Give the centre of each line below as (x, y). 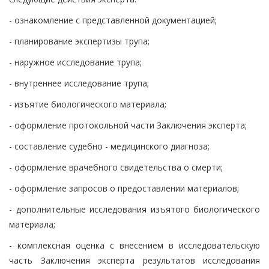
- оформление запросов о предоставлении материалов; (124, 188)
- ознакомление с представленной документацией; (113, 20)
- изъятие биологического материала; (88, 104)
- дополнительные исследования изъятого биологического (134, 209)
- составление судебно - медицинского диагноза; (109, 146)
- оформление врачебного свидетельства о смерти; (116, 167)
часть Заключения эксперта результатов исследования (134, 260)
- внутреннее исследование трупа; (79, 83)
